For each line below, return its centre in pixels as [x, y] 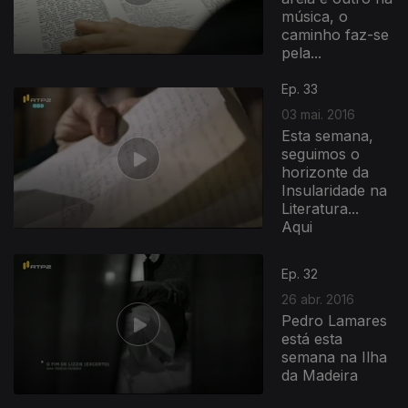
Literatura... [321, 209]
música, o [315, 16]
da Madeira [320, 375]
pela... [302, 53]
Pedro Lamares [335, 320]
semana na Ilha [335, 357]
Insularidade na [335, 190]
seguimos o [321, 154]
